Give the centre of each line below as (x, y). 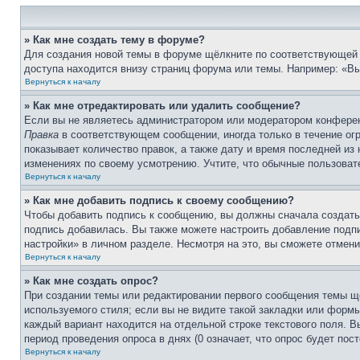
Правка (41, 135)
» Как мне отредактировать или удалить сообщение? (162, 106)
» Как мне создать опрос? (91, 281)
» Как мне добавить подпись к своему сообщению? (159, 200)
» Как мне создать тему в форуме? (115, 40)
